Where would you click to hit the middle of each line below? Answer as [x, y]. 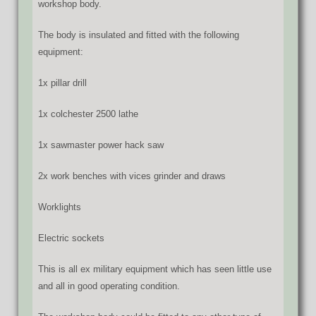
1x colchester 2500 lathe [88, 114]
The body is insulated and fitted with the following [139, 35]
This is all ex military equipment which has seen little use [155, 269]
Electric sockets [71, 238]
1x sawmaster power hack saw [101, 145]
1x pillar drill [62, 83]
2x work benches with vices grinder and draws [132, 176]
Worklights [60, 207]
